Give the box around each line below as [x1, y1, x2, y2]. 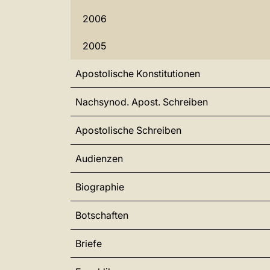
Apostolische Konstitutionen [75, 67, 200, 80]
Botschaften [75, 209, 128, 221]
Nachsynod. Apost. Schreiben [75, 96, 208, 108]
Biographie [75, 181, 124, 193]
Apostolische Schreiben [75, 124, 181, 136]
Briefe [75, 237, 102, 250]
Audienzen [75, 152, 123, 165]
